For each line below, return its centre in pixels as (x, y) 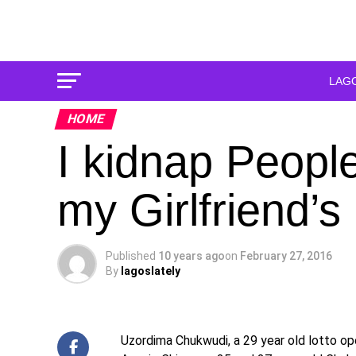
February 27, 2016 (286, 256)
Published (131, 256)
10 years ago (192, 256)
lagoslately (151, 271)
